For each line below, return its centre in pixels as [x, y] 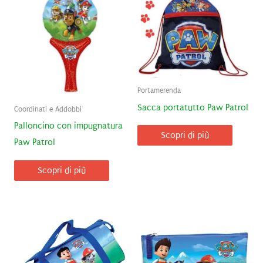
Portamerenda [159, 91]
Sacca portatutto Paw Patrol [193, 107]
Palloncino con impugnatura [68, 126]
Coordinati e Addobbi [48, 109]
